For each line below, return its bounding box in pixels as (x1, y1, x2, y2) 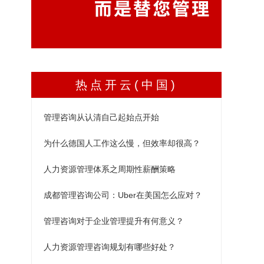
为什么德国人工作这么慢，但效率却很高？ (44, 138, 200, 148)
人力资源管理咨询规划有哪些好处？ (44, 242, 176, 252)
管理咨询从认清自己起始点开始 (44, 113, 159, 123)
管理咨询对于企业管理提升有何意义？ (44, 216, 184, 226)
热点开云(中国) (75, 78, 178, 92)
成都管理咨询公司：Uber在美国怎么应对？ (44, 190, 202, 200)
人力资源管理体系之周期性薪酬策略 (44, 164, 176, 174)
